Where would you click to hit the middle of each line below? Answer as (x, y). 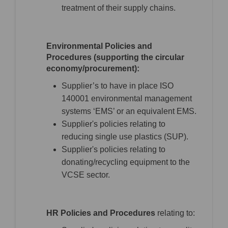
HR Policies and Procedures (101, 213)
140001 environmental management (127, 99)
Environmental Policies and (99, 46)
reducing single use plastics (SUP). (125, 137)
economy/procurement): (93, 69)
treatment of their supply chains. (119, 8)
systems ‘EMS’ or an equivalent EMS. (129, 111)
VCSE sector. (86, 175)
